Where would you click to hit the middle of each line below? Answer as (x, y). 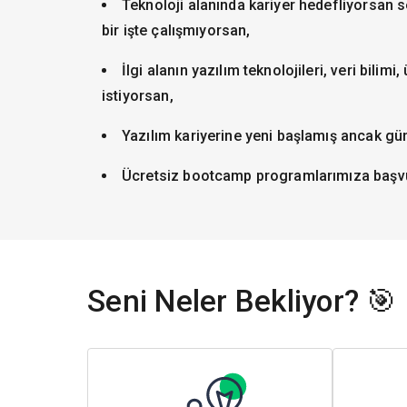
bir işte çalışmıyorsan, (176, 30)
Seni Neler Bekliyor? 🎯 (242, 301)
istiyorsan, (138, 96)
